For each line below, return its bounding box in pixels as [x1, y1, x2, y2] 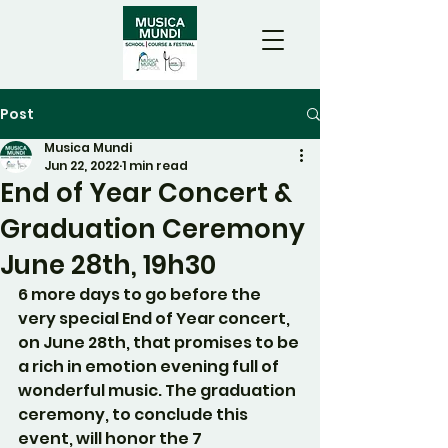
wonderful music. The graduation [18, 379, 299, 402]
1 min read [122, 157, 188, 174]
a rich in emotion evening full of [18, 355, 282, 378]
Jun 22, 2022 [44, 157, 119, 174]
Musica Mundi [44, 139, 132, 156]
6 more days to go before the [18, 283, 264, 306]
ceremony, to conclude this [18, 403, 251, 426]
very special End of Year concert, [18, 307, 293, 330]
